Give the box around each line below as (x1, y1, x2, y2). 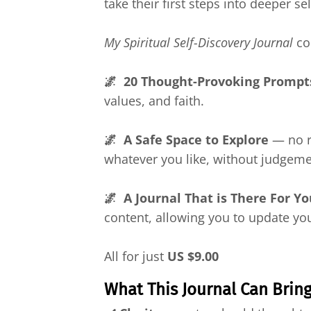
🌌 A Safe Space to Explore (104, 131, 269, 149)
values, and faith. (104, 92, 211, 110)
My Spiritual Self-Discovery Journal (104, 34, 293, 51)
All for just (104, 248, 167, 265)
